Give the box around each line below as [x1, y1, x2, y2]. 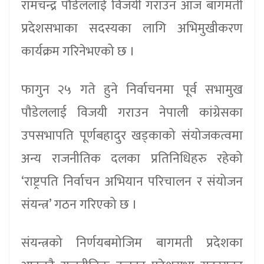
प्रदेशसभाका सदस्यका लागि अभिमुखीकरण [21, 17, 243, 39]
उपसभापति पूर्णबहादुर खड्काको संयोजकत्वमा [21, 124, 243, 147]
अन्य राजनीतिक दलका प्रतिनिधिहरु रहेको [21, 147, 243, 170]
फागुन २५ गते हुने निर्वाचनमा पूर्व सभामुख [21, 78, 243, 101]
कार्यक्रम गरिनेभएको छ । [21, 40, 141, 62]
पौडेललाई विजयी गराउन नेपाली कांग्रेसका [21, 101, 243, 124]
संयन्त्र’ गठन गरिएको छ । [21, 193, 137, 216]
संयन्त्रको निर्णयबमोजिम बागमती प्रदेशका [21, 232, 243, 254]
